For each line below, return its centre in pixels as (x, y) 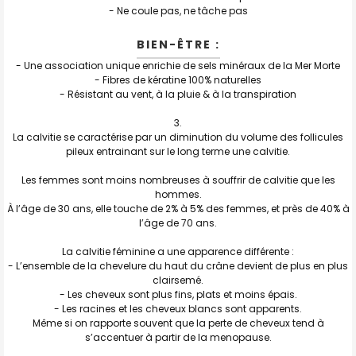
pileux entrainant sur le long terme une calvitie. (178, 151)
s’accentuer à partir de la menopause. (178, 337)
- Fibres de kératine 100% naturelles (178, 79)
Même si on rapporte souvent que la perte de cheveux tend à (178, 323)
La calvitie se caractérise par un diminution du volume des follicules (178, 137)
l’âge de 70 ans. (178, 222)
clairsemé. (178, 280)
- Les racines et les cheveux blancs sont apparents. (178, 308)
